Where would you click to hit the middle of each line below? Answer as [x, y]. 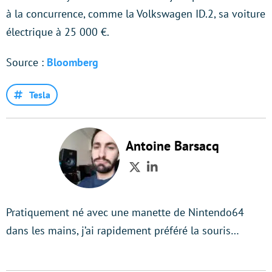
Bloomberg [73, 62]
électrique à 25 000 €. [58, 32]
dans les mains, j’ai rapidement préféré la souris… [123, 230]
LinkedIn [177, 175]
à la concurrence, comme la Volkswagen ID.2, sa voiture [136, 13]
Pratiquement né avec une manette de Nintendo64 [125, 212]
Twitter [154, 175]
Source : [26, 62]
